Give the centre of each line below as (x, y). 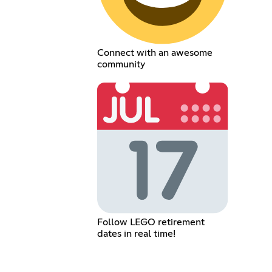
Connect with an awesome (155, 53)
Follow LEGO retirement (151, 222)
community (121, 65)
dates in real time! (137, 233)
